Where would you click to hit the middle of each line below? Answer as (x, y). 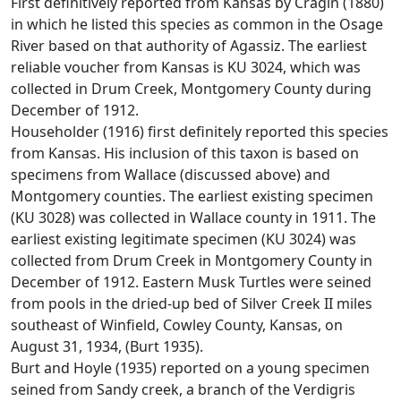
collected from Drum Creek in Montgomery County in (192, 260)
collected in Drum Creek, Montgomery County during (191, 88)
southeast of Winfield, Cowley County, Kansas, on (177, 324)
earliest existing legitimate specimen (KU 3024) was (183, 239)
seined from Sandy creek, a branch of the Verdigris (183, 389)
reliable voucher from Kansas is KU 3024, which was (186, 67)
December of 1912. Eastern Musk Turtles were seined (191, 282)
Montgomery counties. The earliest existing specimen (192, 196)
